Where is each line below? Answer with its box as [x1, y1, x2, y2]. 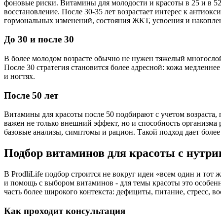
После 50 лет [4, 90, 58, 101]
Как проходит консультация [4, 205, 125, 216]
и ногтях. [4, 72, 37, 80]
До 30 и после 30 [4, 34, 74, 45]
